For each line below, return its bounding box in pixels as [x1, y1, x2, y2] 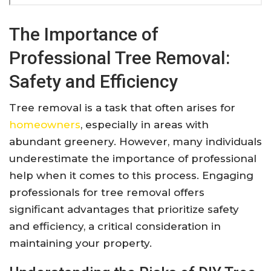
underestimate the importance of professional [9, 152, 256, 165]
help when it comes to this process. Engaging [9, 169, 253, 182]
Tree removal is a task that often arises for [9, 102, 235, 114]
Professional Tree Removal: [9, 47, 230, 69]
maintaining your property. [9, 237, 152, 250]
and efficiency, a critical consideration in [9, 220, 221, 233]
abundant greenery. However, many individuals [9, 135, 262, 148]
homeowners [9, 119, 80, 131]
